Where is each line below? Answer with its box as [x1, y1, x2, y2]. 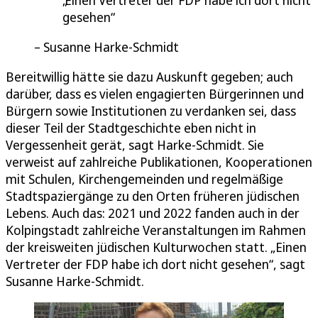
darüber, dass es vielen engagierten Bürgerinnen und [6, 85, 304, 103]
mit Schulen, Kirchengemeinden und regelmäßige [6, 170, 283, 188]
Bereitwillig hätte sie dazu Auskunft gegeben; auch [6, 68, 293, 86]
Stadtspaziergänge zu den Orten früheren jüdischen [6, 187, 300, 205]
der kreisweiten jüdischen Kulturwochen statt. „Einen [6, 238, 307, 256]
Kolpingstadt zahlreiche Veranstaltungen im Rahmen [6, 221, 306, 239]
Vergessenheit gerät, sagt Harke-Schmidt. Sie [6, 136, 264, 154]
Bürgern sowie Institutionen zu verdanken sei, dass [6, 102, 296, 120]
